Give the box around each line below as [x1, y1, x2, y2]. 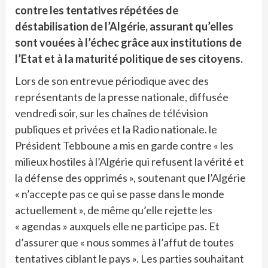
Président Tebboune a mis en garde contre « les [15, 139, 233, 153]
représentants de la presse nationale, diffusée [15, 90, 229, 104]
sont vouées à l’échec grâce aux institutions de [15, 36, 242, 50]
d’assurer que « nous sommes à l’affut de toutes [15, 236, 234, 249]
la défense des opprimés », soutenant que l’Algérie [15, 171, 246, 185]
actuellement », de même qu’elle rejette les [15, 203, 212, 217]
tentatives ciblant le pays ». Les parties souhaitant [15, 252, 244, 266]
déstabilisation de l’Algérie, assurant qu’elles [15, 20, 233, 33]
